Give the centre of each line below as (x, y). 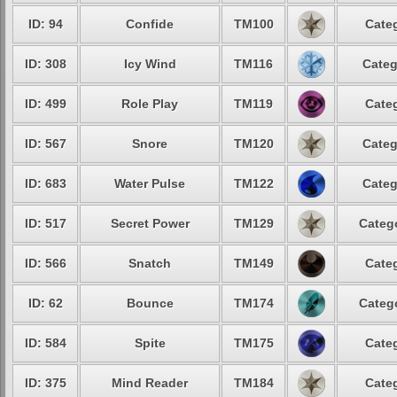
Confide (150, 24)
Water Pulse (150, 183)
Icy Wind (150, 64)
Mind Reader (150, 383)
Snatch (150, 263)
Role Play (150, 104)
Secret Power (150, 223)
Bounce (150, 303)
